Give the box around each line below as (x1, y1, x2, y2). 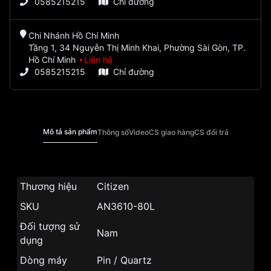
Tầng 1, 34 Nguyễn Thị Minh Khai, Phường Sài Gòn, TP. (28, 42, 246, 53)
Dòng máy (20, 254, 67, 267)
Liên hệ (83, 54, 113, 65)
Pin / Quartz (97, 254, 152, 267)
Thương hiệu (20, 180, 77, 193)
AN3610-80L (97, 200, 155, 213)
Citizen (97, 180, 129, 193)
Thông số (97, 127, 129, 137)
